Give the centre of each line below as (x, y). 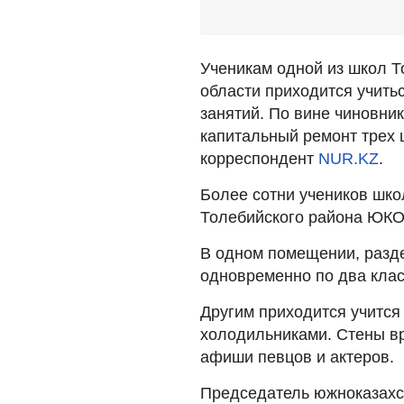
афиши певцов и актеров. (297, 357)
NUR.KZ (349, 158)
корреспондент (259, 158)
